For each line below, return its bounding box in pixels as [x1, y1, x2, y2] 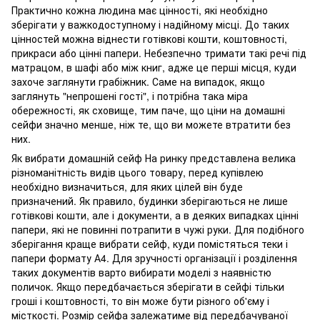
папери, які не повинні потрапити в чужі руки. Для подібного [11, 222, 304, 236]
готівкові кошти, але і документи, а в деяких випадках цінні [11, 208, 299, 222]
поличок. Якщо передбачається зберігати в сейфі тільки [11, 279, 284, 294]
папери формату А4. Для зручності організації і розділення [11, 251, 297, 265]
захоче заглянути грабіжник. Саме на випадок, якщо [11, 74, 265, 89]
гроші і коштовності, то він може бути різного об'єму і [11, 294, 269, 308]
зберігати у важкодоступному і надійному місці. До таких [11, 17, 289, 31]
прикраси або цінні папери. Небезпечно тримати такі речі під [11, 46, 306, 60]
